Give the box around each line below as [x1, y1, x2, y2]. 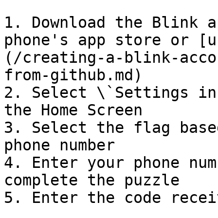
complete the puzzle [4, 171, 180, 189]
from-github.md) [4, 66, 143, 84]
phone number [4, 136, 115, 154]
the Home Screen [4, 101, 143, 119]
